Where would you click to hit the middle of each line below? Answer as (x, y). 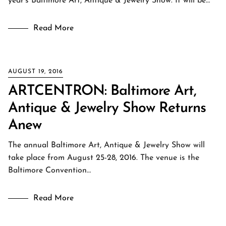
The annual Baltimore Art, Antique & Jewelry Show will (106, 145)
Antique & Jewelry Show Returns (107, 108)
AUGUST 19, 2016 (36, 72)
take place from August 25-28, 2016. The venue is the (104, 158)
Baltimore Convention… (49, 171)
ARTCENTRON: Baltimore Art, (102, 91)
